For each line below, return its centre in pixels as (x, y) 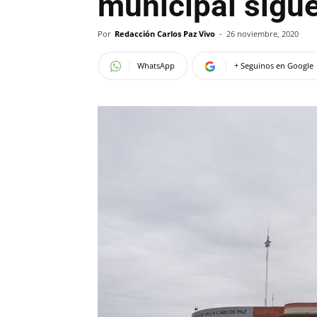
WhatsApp (156, 65)
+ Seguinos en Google (274, 65)
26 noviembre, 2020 (263, 34)
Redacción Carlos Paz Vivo (165, 34)
